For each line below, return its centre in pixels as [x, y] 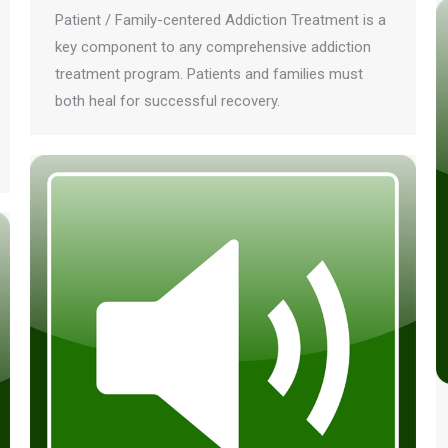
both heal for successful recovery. [167, 101]
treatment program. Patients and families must [209, 74]
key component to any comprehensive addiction [213, 47]
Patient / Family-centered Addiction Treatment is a [220, 20]
